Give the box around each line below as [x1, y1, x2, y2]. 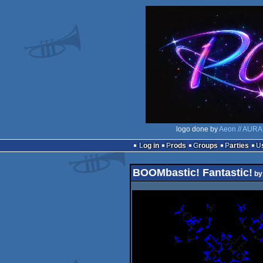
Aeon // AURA [219, 125, 262, 133]
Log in [143, 141, 159, 150]
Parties [229, 141, 249, 150]
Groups [198, 141, 218, 150]
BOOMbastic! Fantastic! [132, 167, 252, 178]
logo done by [176, 125, 219, 133]
